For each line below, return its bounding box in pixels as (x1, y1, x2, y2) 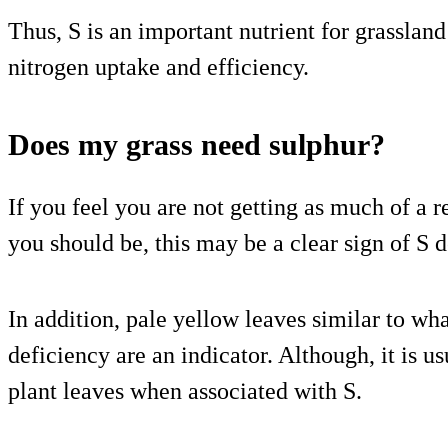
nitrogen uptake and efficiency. (8, 53, 309, 80)
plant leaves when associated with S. (8, 377, 362, 404)
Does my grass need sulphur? (8, 127, 385, 161)
